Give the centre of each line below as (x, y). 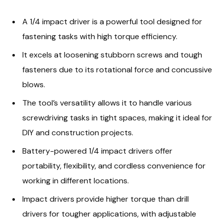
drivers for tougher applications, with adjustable (109, 214)
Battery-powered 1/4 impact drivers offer (97, 151)
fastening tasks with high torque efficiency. (100, 36)
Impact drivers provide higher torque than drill (106, 199)
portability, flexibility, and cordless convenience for (114, 166)
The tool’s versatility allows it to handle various (107, 103)
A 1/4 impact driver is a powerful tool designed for (112, 21)
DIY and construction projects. (78, 133)
